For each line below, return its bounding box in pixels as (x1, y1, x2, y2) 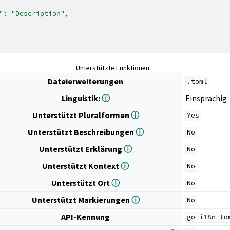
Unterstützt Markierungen (31, 194, 131, 205)
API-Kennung (61, 211, 110, 222)
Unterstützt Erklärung (39, 143, 124, 155)
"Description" (11, 9, 65, 18)
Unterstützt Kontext (42, 160, 121, 171)
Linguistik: (61, 92, 102, 104)
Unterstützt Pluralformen (32, 109, 131, 121)
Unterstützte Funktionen (76, 63, 150, 73)
